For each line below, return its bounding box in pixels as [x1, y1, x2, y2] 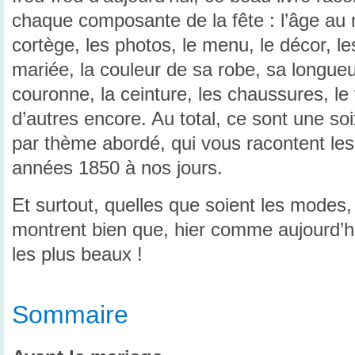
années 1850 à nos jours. [12, 158, 223, 179]
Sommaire [12, 300, 128, 329]
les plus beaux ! [12, 243, 143, 265]
